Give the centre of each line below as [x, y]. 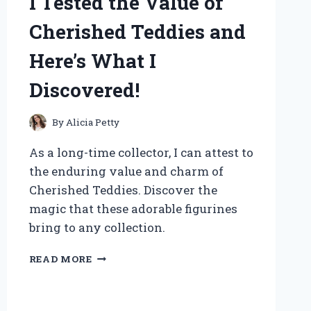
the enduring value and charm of [126, 171]
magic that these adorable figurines [133, 209]
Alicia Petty [92, 123]
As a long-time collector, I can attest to [141, 153]
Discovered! [84, 90]
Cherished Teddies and [137, 31]
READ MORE [60, 259]
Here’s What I [92, 60]
